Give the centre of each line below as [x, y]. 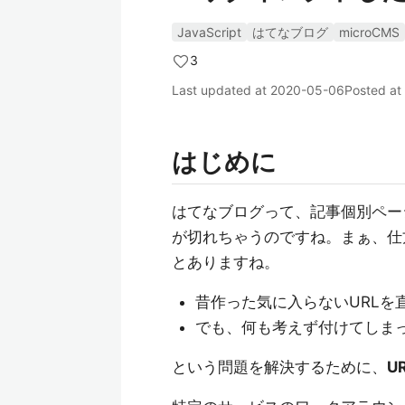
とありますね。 [226, 262]
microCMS [369, 32]
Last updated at [221, 90]
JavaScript [209, 32]
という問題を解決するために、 [279, 367]
